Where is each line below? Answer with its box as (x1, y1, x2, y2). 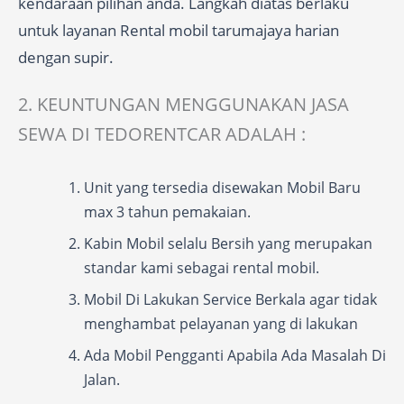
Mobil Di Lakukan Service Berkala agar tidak (84, 289, 377, 309)
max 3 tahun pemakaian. (84, 202, 251, 222)
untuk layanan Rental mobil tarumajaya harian (18, 20, 339, 41)
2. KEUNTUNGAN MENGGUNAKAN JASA (18, 92, 349, 116)
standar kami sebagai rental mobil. (84, 258, 319, 278)
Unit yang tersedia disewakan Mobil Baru (84, 178, 361, 197)
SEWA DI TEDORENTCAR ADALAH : (18, 122, 306, 146)
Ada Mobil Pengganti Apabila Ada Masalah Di (84, 345, 386, 365)
